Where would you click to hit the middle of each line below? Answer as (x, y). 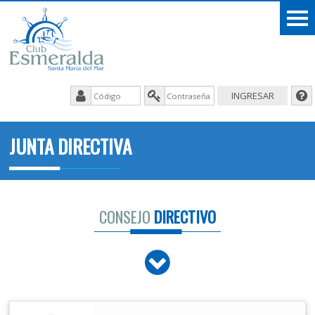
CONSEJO (125, 216)
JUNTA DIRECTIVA (71, 146)
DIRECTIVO (183, 216)
